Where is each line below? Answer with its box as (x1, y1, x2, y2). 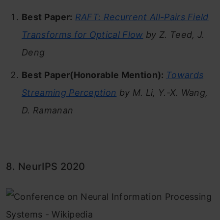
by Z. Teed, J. (143, 29, 205, 40)
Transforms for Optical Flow (22, 29, 143, 40)
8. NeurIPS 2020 (6, 161, 85, 173)
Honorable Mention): (73, 70, 166, 81)
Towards (165, 70, 204, 81)
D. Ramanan (22, 105, 74, 116)
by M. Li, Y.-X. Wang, (116, 87, 208, 98)
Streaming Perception (22, 87, 117, 98)
